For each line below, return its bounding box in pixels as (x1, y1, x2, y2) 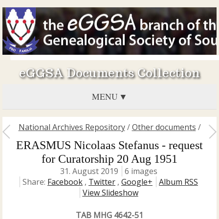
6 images (125, 166, 157, 176)
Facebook (47, 176, 83, 187)
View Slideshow (82, 187, 138, 198)
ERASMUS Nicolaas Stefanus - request (16, 139, 203, 152)
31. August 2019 (60, 166, 118, 176)
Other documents (131, 122, 196, 132)
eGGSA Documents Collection (19, 66, 200, 81)
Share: (22, 176, 47, 187)
